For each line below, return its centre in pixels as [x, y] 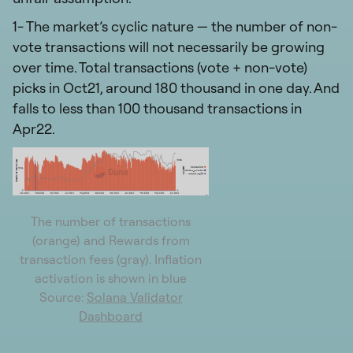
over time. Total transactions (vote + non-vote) [160, 67]
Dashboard [111, 316]
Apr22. [34, 128]
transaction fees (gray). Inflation [111, 259]
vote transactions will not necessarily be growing [169, 46]
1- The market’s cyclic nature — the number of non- [175, 26]
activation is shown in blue [111, 278]
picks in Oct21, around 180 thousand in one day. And [176, 87]
